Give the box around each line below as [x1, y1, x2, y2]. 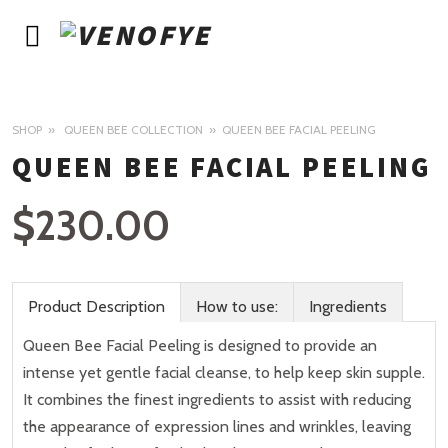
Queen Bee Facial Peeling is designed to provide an [23, 336, 377, 355]
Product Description [28, 297, 165, 316]
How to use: [196, 297, 278, 316]
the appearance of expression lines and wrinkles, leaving [23, 417, 411, 436]
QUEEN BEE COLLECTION [64, 122, 203, 137]
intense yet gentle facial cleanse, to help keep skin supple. [23, 363, 425, 382]
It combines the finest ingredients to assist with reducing [23, 390, 411, 409]
